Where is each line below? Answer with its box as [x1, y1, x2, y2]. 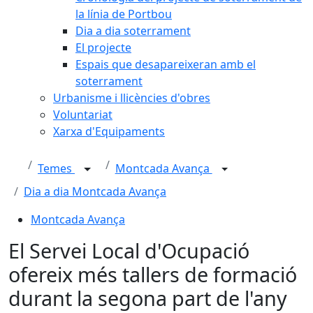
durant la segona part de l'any [8, 284, 287, 312]
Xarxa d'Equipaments [53, 124, 165, 139]
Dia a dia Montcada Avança [24, 184, 166, 199]
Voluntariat [53, 107, 112, 122]
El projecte [75, 40, 131, 55]
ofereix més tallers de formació [8, 261, 297, 288]
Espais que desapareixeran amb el [75, 57, 256, 72]
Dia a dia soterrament [75, 23, 191, 38]
